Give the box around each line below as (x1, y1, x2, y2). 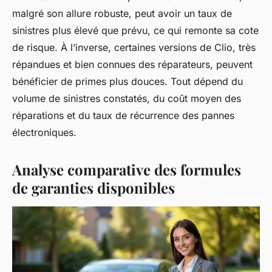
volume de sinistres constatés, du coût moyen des (12, 92, 241, 105)
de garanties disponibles (12, 178, 175, 198)
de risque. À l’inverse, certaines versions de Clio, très (12, 41, 256, 54)
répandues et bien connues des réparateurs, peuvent (12, 58, 253, 71)
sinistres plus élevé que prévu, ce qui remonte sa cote (12, 24, 259, 37)
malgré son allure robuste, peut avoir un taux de (12, 7, 232, 20)
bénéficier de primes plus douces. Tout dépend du (12, 75, 243, 88)
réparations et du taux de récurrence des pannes (12, 109, 234, 122)
